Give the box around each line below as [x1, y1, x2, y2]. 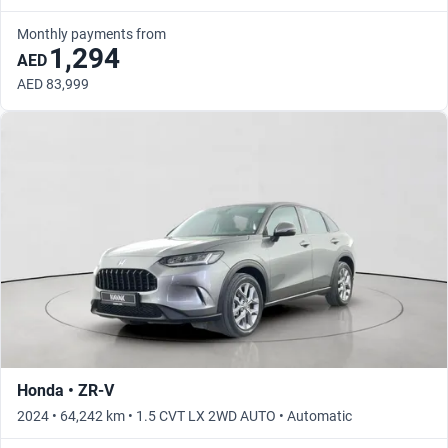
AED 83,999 [17, 76, 89, 93]
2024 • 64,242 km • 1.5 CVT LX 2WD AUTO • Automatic [17, 408, 352, 425]
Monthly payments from [17, 26, 166, 43]
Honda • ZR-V [17, 381, 114, 401]
